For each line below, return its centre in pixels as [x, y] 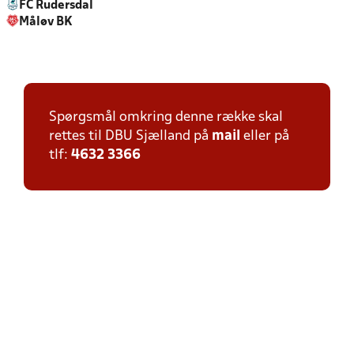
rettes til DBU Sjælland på [130, 136]
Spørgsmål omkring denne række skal [166, 117]
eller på [265, 136]
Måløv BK [46, 22]
